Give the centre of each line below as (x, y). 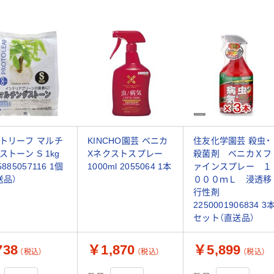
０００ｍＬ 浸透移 (233, 179)
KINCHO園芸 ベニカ (128, 140)
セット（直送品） (224, 217)
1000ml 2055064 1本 (130, 166)
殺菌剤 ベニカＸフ (233, 153)
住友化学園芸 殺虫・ (232, 140)
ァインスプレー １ (233, 166)
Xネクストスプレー (125, 153)
